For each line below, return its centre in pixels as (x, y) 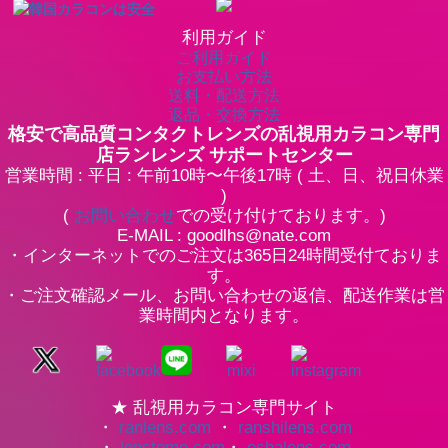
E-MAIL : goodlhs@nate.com (224, 235)
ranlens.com (164, 428)
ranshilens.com (294, 428)
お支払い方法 (224, 76)
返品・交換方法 (224, 114)
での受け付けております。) (280, 215)
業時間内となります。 (224, 315)
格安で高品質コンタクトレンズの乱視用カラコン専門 (224, 133)
